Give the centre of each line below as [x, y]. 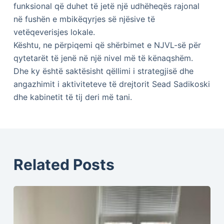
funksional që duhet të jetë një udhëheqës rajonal [106, 6]
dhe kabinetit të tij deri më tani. [72, 97]
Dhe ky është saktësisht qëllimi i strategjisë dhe [103, 71]
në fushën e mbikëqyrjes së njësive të [84, 19]
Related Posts [64, 165]
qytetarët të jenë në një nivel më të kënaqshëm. [103, 58]
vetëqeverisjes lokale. [54, 32]
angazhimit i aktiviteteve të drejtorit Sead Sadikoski [111, 84]
